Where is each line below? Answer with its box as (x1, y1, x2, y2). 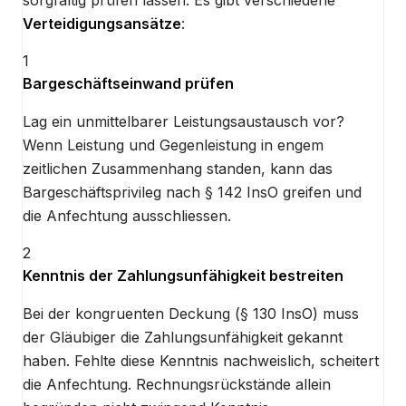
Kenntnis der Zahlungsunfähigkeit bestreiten (23, 266, 343, 285)
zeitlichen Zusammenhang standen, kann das (23, 159, 333, 179)
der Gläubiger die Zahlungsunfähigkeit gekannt (23, 328, 343, 347)
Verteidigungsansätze (23, 14, 181, 34)
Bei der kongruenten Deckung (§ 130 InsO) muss (23, 304, 359, 324)
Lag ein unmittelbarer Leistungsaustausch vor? (23, 112, 344, 131)
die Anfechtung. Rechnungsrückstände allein (23, 375, 331, 394)
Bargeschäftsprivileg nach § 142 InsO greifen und (23, 183, 362, 202)
